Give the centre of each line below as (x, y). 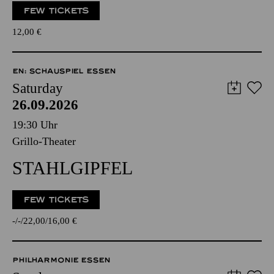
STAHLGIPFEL (72, 168)
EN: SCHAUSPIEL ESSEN (64, 71)
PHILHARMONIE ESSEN (61, 260)
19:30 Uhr (35, 125)
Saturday (38, 88)
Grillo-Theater (44, 141)
